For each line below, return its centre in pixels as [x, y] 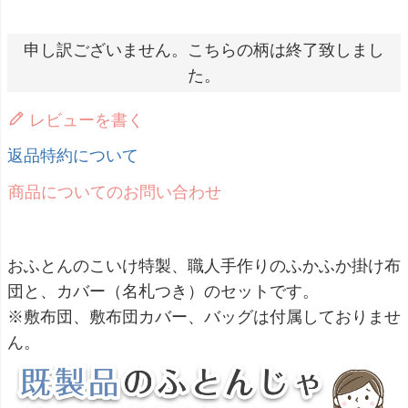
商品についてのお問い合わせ [115, 192]
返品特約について [73, 155]
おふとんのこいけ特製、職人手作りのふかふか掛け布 [204, 265]
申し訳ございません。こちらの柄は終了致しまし [204, 50]
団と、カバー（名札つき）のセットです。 [163, 291]
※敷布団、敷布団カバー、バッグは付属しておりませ [204, 316]
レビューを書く [87, 120]
